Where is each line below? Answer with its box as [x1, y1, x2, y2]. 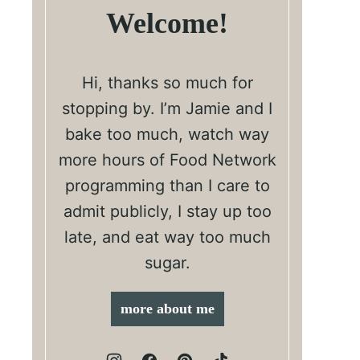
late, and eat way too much [63, 227, 271, 247]
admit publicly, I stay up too [63, 202, 272, 221]
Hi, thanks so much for [81, 73, 253, 92]
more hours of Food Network [58, 150, 276, 170]
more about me [120, 301, 215, 317]
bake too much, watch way [65, 125, 269, 144]
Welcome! [106, 7, 228, 39]
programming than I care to [64, 176, 270, 195]
